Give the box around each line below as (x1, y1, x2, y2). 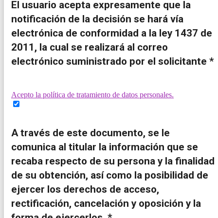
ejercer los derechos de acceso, (11, 183, 159, 195)
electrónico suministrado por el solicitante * (11, 55, 214, 67)
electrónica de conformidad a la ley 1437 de (11, 27, 212, 39)
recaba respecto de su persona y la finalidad (11, 155, 215, 167)
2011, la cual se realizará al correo (11, 41, 168, 53)
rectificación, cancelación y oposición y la (11, 197, 201, 209)
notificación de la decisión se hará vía (11, 13, 183, 25)
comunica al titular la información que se (11, 141, 198, 153)
